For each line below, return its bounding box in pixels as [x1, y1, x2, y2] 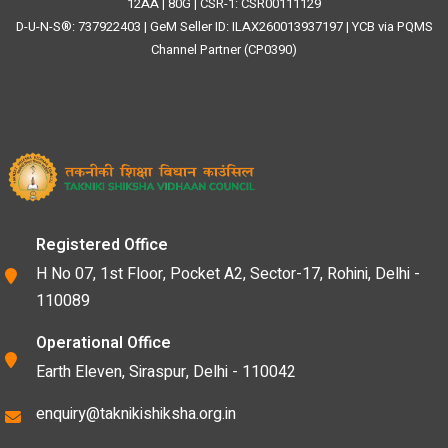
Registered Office [36, 233, 168, 257]
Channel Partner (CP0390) [151, 40, 297, 59]
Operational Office [36, 331, 171, 355]
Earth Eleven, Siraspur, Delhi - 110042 [36, 360, 296, 384]
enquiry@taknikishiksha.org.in [36, 402, 236, 426]
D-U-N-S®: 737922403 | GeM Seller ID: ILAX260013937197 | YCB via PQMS [15, 17, 433, 36]
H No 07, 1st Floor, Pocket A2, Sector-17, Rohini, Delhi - [36, 262, 420, 286]
